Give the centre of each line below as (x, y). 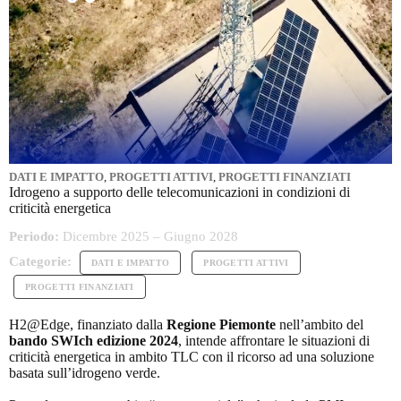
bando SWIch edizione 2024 (94, 340)
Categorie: (40, 261)
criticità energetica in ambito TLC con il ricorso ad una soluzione (192, 356)
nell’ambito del (320, 324)
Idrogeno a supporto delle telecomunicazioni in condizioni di (179, 192)
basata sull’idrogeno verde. (85, 372)
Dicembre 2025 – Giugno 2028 (149, 236)
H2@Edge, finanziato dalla (88, 324)
